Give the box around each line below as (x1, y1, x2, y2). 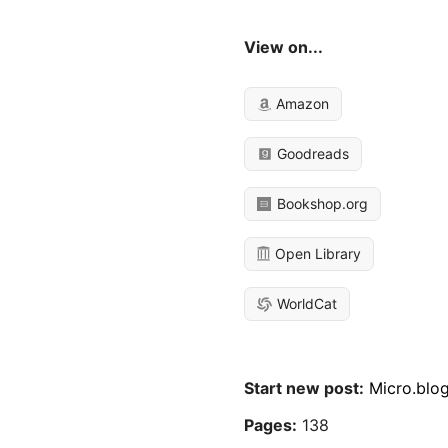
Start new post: (244, 378, 365, 399)
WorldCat (273, 295, 338, 313)
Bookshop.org (273, 195, 369, 213)
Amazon (272, 95, 330, 112)
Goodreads (273, 145, 350, 162)
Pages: (244, 415, 298, 436)
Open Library (271, 245, 362, 263)
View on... (244, 37, 324, 57)
